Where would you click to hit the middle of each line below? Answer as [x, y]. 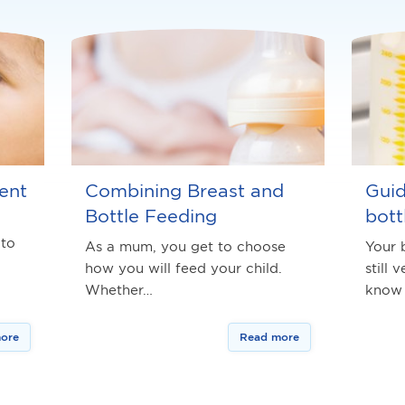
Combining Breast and [185, 190]
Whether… [119, 289]
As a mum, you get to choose [186, 246]
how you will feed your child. [186, 268]
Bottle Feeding [151, 215]
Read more [270, 336]
